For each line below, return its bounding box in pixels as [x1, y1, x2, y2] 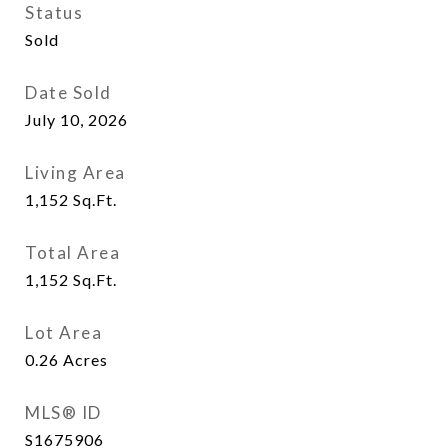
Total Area [25, 242, 120, 263]
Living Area [25, 162, 126, 183]
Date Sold [25, 82, 112, 103]
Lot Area [25, 322, 102, 343]
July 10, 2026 [25, 110, 128, 129]
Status [25, 2, 83, 23]
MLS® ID [25, 402, 102, 423]
